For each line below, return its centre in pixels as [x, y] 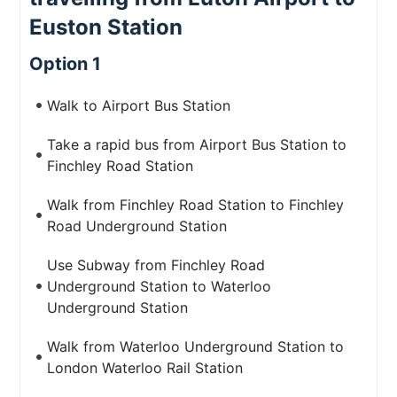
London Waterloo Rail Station [145, 368]
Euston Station [106, 27]
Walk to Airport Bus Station [139, 105]
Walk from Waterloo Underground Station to [196, 346]
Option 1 [66, 64]
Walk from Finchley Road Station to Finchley [196, 205]
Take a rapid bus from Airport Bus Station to [197, 144]
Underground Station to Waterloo [160, 286]
